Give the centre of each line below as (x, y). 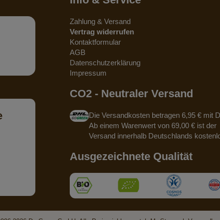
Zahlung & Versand (100, 21)
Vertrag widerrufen (102, 31)
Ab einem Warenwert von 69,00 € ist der (153, 125)
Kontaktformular (95, 42)
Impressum (88, 73)
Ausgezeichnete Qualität (131, 156)
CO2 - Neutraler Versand (131, 93)
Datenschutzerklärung (105, 62)
